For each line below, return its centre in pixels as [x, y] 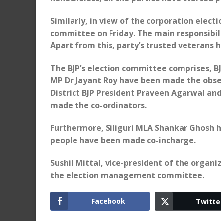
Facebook [109, 201]
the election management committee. [127, 175]
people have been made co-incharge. [123, 140]
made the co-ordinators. [98, 105]
